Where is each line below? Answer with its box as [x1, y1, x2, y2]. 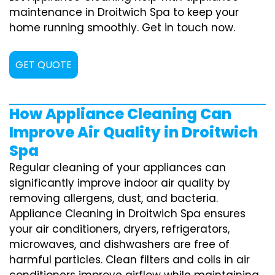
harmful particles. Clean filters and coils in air [9, 252, 250, 267]
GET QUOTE [15, 57, 72, 72]
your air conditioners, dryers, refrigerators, [9, 221, 230, 236]
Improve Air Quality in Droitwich [9, 122, 258, 142]
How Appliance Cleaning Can [9, 103, 231, 124]
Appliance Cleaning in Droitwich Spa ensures [9, 206, 246, 221]
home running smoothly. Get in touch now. [9, 20, 235, 35]
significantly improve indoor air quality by [9, 175, 230, 190]
